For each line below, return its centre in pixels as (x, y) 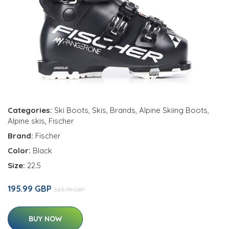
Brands (123, 110)
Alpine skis (26, 121)
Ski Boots (71, 110)
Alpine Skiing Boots (173, 110)
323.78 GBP (69, 190)
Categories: (30, 110)
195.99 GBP (31, 189)
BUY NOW (45, 219)
